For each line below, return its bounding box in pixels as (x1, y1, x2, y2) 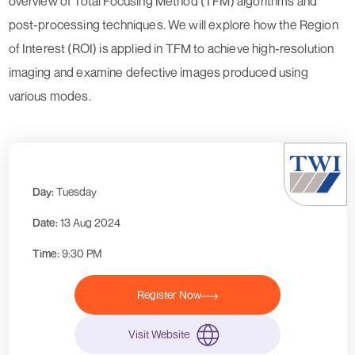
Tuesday (55, 185, 97, 199)
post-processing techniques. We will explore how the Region (8, 17, 338, 33)
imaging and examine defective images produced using (8, 64, 308, 81)
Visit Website (128, 327, 189, 342)
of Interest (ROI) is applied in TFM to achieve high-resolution (8, 40, 334, 57)
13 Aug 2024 (59, 216, 120, 230)
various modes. (8, 88, 91, 105)
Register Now (137, 288, 201, 302)
